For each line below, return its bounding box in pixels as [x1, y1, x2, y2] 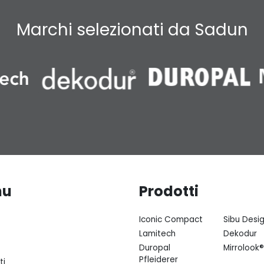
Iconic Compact [139, 214, 203, 226]
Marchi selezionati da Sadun [16, 18, 248, 42]
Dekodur [223, 228, 257, 240]
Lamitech [139, 228, 176, 240]
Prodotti [139, 181, 199, 202]
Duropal [139, 242, 170, 254]
